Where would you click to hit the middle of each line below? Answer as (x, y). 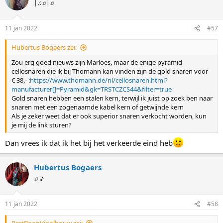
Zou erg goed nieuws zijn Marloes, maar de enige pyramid (97, 62)
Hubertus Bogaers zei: (44, 48)
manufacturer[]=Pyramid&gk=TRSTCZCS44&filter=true (92, 89)
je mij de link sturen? (42, 125)
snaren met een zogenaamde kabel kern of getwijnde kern (98, 107)
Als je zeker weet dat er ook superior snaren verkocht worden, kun (109, 116)
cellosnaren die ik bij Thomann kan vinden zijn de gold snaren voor (110, 71)
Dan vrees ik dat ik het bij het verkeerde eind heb (89, 143)
